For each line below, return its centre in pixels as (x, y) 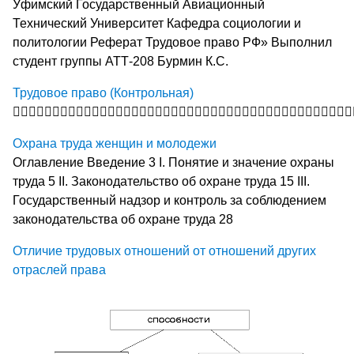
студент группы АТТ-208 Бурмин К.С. (121, 61)
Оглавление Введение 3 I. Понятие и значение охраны (173, 162)
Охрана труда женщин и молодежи (115, 143)
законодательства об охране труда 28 (123, 219)
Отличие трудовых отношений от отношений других (164, 250)
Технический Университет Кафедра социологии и (157, 23)
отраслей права (59, 269)
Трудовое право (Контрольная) (103, 92)
